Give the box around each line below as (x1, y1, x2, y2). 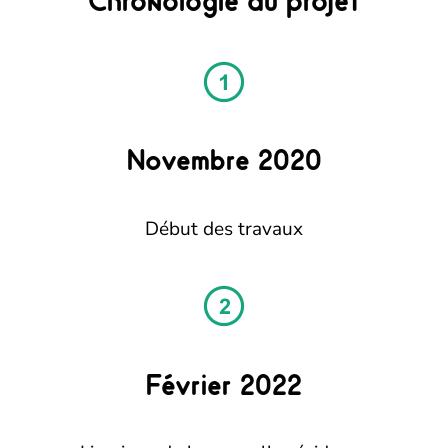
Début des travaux (145, 215, 303, 242)
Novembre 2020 (126, 142, 322, 178)
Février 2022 (146, 366, 302, 402)
